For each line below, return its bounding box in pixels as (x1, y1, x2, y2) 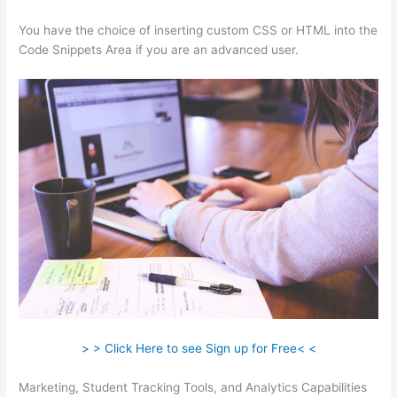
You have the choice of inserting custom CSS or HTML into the (19, 23, 378, 38)
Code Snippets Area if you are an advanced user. (19, 43, 300, 58)
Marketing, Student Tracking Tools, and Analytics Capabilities (19, 379, 368, 394)
